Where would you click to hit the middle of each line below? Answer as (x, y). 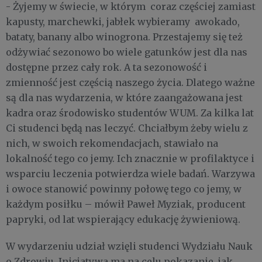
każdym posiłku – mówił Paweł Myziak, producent (126, 204)
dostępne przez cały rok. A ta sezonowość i (106, 67)
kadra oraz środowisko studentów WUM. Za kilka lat (130, 113)
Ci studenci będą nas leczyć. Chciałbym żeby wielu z (127, 128)
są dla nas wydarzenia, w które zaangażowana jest (124, 97)
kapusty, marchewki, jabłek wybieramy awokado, (123, 21)
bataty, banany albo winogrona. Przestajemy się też (124, 37)
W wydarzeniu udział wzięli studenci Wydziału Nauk (129, 246)
